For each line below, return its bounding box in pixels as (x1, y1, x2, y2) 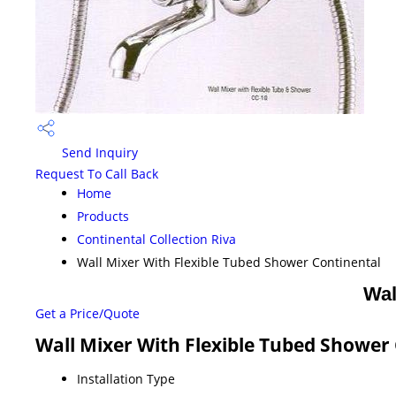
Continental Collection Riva (77, 231, 236, 248)
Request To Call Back (35, 165, 158, 183)
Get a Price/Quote (35, 305, 140, 323)
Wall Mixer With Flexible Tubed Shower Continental (77, 254, 381, 271)
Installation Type (77, 370, 175, 388)
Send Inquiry (58, 144, 138, 162)
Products (77, 208, 129, 225)
